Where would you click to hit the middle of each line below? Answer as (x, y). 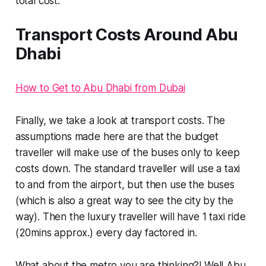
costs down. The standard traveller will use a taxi (128, 168)
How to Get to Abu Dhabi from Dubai (100, 88)
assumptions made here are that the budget (117, 136)
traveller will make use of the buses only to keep (127, 152)
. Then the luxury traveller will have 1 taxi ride (142, 216)
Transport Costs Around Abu (126, 34)
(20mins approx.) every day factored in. (106, 232)
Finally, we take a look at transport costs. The (120, 120)
